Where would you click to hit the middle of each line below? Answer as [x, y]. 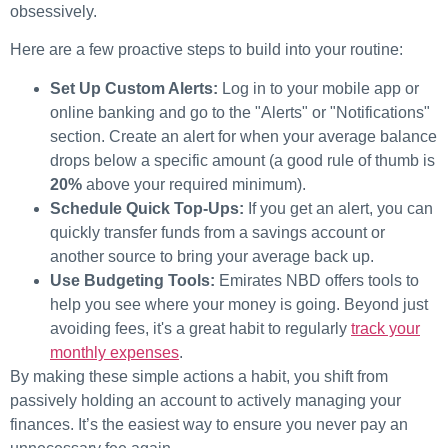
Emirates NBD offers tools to [317, 280]
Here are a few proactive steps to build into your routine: [206, 50]
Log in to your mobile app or [318, 88]
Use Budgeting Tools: [132, 280]
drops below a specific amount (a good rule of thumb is [242, 160]
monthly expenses [114, 352]
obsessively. [53, 12]
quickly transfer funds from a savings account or [217, 232]
